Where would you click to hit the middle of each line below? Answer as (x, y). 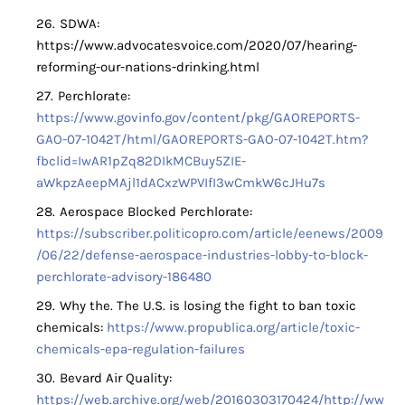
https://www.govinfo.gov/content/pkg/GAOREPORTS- (198, 118)
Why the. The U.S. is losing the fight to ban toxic (208, 306)
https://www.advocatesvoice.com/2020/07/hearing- (197, 46)
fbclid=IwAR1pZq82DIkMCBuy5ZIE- (141, 161)
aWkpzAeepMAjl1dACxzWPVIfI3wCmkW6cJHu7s (181, 183)
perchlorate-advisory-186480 (124, 277)
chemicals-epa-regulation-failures (141, 349)
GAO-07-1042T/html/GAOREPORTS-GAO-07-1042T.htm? (202, 140)
